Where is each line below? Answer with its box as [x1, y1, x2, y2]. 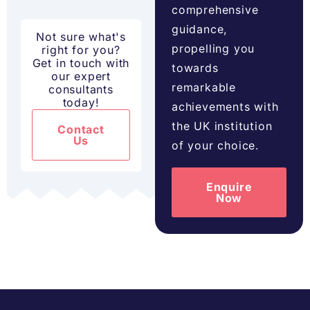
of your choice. [172, 138, 259, 153]
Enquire [206, 180, 253, 194]
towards [172, 61, 219, 75]
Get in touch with [32, 56, 130, 71]
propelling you [172, 42, 255, 56]
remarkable [172, 80, 237, 95]
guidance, [172, 22, 228, 37]
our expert [51, 69, 111, 84]
